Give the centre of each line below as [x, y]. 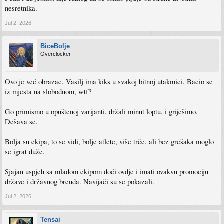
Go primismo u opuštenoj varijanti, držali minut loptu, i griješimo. [101, 112]
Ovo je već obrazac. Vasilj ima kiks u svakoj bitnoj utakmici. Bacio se [109, 82]
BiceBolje [55, 46]
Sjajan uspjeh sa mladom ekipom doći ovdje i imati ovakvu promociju [107, 172]
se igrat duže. [25, 152]
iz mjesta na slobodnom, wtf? [48, 92]
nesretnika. [21, 8]
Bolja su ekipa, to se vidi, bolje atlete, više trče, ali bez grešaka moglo [109, 142]
